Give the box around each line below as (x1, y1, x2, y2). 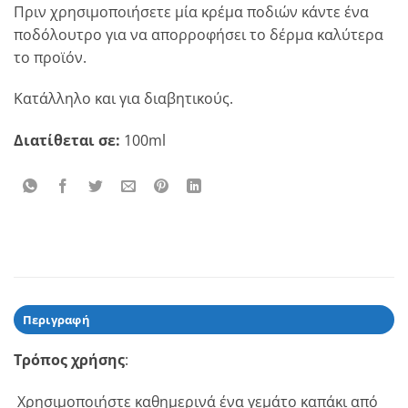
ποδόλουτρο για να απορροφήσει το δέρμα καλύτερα (14, 24, 383, 45)
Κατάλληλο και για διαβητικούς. (14, 88, 233, 109)
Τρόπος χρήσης (14, 350, 125, 371)
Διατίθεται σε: (14, 130, 120, 151)
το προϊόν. (14, 46, 87, 67)
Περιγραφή (22, 311, 90, 329)
